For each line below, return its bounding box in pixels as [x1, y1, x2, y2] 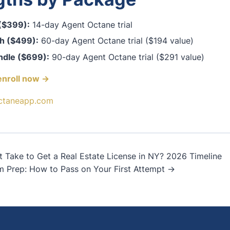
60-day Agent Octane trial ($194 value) [39, 35, 194, 46]
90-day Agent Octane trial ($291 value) [49, 51, 204, 62]
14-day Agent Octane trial [30, 19, 132, 30]
